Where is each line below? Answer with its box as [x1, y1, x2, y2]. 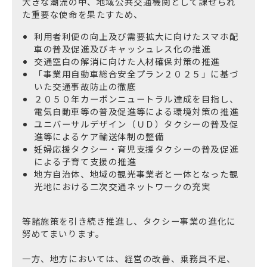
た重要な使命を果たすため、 [22, 7, 143, 20]
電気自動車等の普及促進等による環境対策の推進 [34, 104, 239, 117]
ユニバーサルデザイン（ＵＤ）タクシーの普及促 [34, 117, 239, 130]
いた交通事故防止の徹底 [34, 79, 136, 92]
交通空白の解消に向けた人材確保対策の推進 [34, 54, 221, 67]
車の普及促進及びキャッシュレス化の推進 [34, 42, 211, 55]
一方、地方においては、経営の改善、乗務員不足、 [22, 252, 236, 265]
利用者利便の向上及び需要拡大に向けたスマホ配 [34, 29, 239, 42]
